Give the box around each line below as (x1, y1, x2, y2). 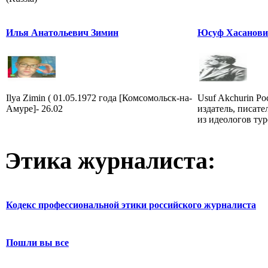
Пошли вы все (6, 237, 69, 248)
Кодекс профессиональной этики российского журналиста (6, 200, 256, 211)
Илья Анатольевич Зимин (6, 27, 118, 38)
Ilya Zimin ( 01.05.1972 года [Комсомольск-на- (6, 92, 192, 103)
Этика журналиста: (5, 147, 215, 175)
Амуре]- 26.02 (6, 103, 63, 114)
